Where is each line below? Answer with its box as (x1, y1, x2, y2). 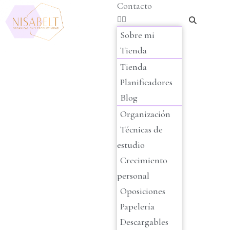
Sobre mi (120, 29, 155, 41)
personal (117, 170, 149, 181)
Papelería (120, 201, 155, 212)
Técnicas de (120, 124, 163, 135)
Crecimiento (120, 155, 167, 166)
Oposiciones (120, 185, 165, 197)
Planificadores (120, 76, 172, 88)
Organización (120, 108, 170, 120)
